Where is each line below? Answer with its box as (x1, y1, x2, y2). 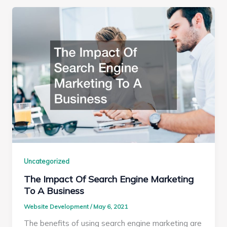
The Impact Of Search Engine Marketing (24, 173, 194, 185)
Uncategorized (24, 157, 70, 165)
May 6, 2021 (93, 203, 128, 211)
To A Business (24, 185, 85, 197)
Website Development (24, 203, 91, 211)
